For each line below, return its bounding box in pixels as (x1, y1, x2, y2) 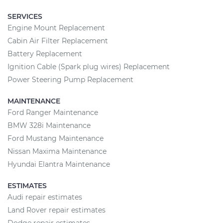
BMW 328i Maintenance (7, 121, 91, 130)
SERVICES (7, 12, 42, 21)
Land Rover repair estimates (7, 206, 106, 215)
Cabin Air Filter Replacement (7, 36, 108, 45)
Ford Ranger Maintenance (7, 108, 98, 117)
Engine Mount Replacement (7, 23, 105, 32)
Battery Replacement (7, 49, 82, 58)
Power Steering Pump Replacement (7, 75, 133, 84)
